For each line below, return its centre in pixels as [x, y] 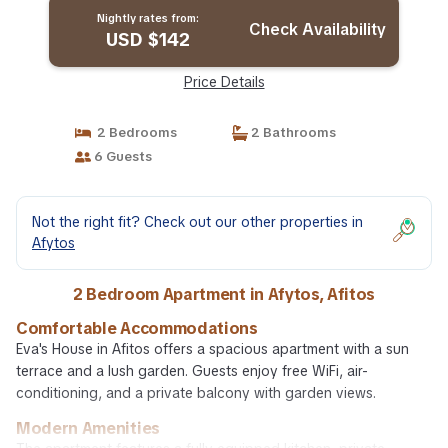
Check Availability [318, 29]
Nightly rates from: [147, 18]
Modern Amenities [88, 428]
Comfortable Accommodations [137, 328]
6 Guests [121, 156]
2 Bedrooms [133, 132]
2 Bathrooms [292, 132]
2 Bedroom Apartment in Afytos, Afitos [224, 294]
